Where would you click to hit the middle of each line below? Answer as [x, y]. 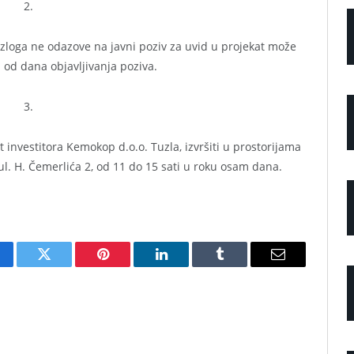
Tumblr [239, 266]
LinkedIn [186, 266]
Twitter [64, 266]
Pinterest [126, 266]
